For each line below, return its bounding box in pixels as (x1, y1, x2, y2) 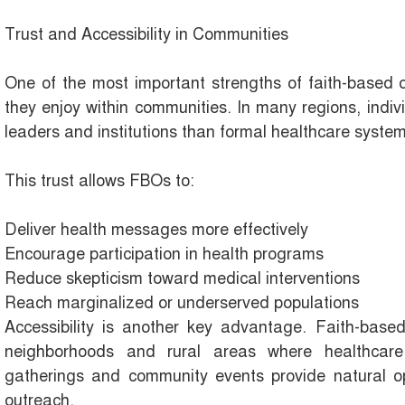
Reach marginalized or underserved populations (5, 293, 359, 314)
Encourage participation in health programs (5, 244, 324, 265)
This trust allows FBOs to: (5, 171, 194, 192)
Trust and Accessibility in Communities (5, 24, 288, 45)
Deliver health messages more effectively (5, 220, 308, 240)
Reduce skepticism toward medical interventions (5, 268, 360, 289)
